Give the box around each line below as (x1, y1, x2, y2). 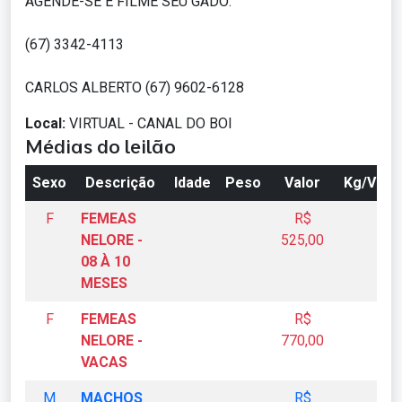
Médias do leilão (25, 134, 176, 159)
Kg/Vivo (344, 174, 397, 192)
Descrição (85, 174, 155, 192)
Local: (25, 115, 69, 133)
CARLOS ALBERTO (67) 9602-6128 (25, 79, 244, 97)
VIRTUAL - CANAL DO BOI (69, 115, 232, 133)
